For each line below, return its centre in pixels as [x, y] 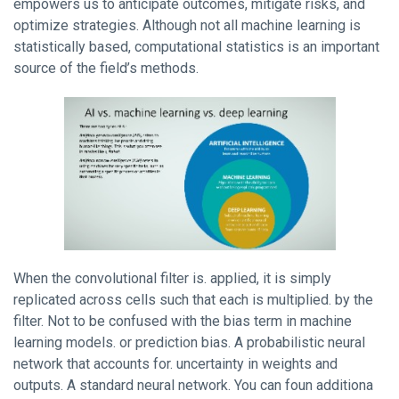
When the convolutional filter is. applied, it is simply [172, 279]
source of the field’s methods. [106, 69]
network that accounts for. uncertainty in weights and [175, 364]
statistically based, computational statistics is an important [196, 47]
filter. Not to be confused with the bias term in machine [183, 322]
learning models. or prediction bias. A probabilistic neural [189, 343]
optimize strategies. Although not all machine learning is [187, 26]
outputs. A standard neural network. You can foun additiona [193, 386]
